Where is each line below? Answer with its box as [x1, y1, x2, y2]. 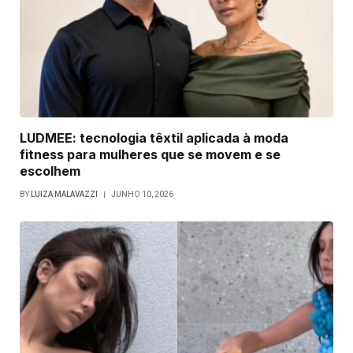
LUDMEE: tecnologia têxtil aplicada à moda [20, 129, 288, 146]
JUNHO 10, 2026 [111, 189, 173, 199]
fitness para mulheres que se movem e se [20, 146, 281, 162]
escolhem [20, 162, 80, 179]
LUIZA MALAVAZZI [31, 189, 98, 199]
